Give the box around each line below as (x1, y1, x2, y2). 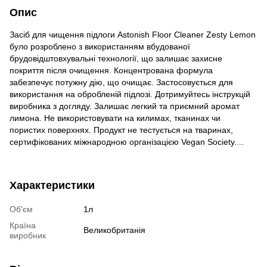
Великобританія (83, 225, 145, 235)
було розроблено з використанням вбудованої (10, 41, 190, 51)
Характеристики (10, 179, 95, 191)
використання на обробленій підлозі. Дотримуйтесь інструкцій (10, 89, 250, 99)
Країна (10, 220, 36, 230)
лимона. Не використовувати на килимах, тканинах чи (10, 113, 221, 123)
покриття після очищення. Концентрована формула (10, 65, 213, 75)
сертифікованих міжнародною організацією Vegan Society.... (10, 136, 244, 147)
